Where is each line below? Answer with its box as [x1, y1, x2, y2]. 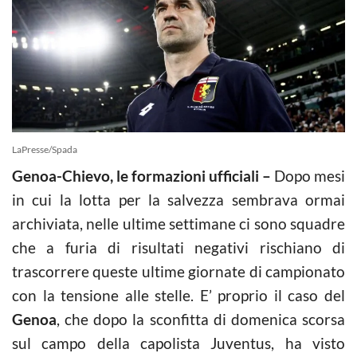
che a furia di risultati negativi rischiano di [12, 237, 345, 257]
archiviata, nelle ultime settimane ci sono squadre [12, 214, 345, 233]
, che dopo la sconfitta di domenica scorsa [57, 309, 345, 328]
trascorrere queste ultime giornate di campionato [12, 261, 345, 280]
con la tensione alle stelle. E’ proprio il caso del [12, 285, 345, 304]
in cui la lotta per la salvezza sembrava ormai [12, 190, 345, 209]
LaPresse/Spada [12, 143, 77, 155]
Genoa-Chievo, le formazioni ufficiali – [12, 166, 274, 185]
